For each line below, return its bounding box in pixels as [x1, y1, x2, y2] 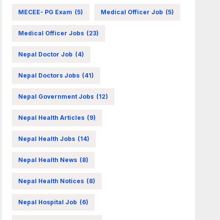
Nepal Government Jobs [18, 92, 94, 100]
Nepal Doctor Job [18, 50, 73, 58]
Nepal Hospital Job [18, 198, 78, 206]
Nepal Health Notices [18, 177, 84, 185]
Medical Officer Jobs [18, 29, 84, 37]
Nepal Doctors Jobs [18, 71, 80, 79]
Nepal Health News [18, 156, 78, 164]
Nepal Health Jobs [18, 135, 76, 142]
